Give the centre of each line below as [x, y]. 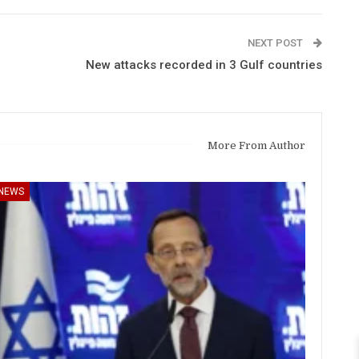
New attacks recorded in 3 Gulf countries [204, 65]
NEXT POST [276, 42]
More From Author [256, 145]
